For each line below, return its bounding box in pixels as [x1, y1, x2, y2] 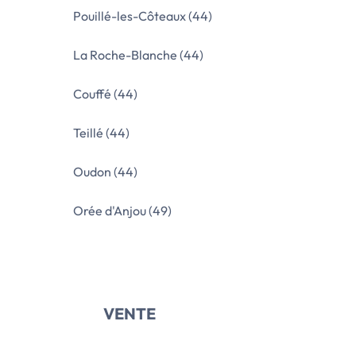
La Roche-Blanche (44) [73, 47, 203, 63]
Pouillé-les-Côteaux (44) [73, 8, 212, 24]
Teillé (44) [73, 125, 130, 141]
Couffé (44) [73, 86, 137, 102]
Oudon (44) [73, 164, 137, 180]
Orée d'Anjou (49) [73, 203, 172, 219]
